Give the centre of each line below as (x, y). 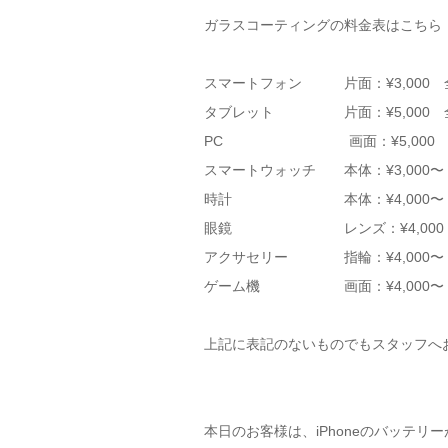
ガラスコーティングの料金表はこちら (322, 25)
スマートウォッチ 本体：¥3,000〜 (323, 170)
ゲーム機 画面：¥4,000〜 (323, 286)
